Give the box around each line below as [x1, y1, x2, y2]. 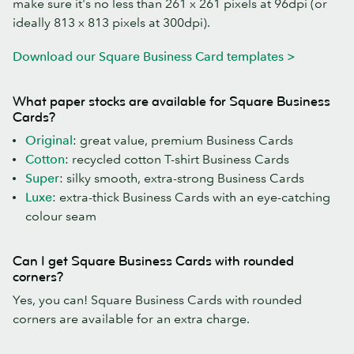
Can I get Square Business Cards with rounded [13, 253, 294, 270]
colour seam [25, 208, 96, 224]
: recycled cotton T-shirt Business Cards [65, 151, 289, 168]
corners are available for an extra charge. [13, 311, 250, 327]
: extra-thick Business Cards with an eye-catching [52, 189, 330, 205]
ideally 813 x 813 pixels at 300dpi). [13, 13, 210, 30]
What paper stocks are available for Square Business [13, 93, 330, 111]
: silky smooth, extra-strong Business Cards [59, 170, 304, 186]
